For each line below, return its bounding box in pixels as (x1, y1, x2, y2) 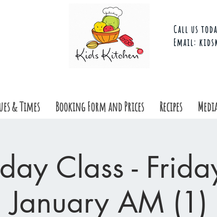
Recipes (159, 99, 182, 114)
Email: (173, 36, 199, 48)
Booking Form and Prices (55, 99, 144, 114)
